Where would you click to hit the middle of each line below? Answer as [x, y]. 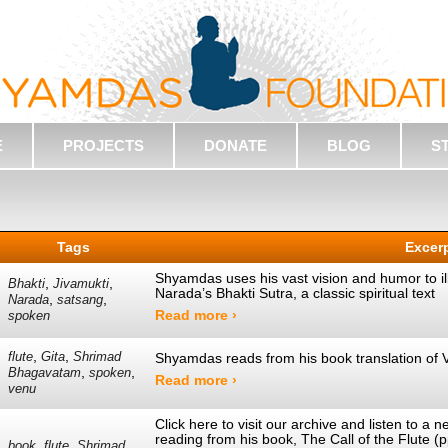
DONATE [235, 146]
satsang [80, 300]
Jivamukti [81, 284]
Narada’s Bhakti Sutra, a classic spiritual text [295, 293]
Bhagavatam [45, 373]
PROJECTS [103, 146]
